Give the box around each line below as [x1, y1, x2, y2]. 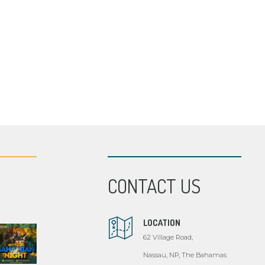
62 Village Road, [143, 233, 193, 242]
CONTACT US [108, 173, 201, 198]
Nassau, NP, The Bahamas [143, 251, 227, 260]
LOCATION [143, 217, 180, 228]
